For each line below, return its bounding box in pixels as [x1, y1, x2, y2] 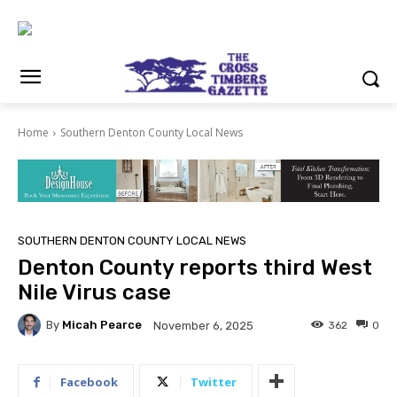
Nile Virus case [18, 279, 171, 305]
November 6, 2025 [153, 318, 253, 332]
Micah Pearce [62, 318, 142, 332]
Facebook [60, 373, 118, 390]
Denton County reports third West [18, 254, 372, 280]
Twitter [191, 373, 237, 390]
